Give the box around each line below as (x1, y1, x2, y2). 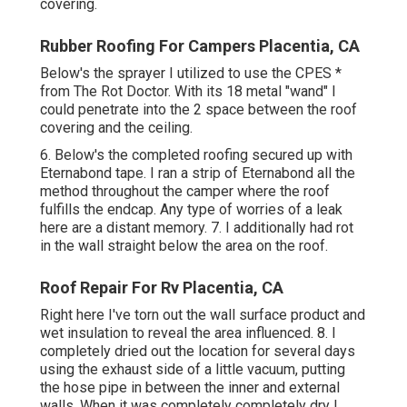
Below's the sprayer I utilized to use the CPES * (40, 65, 342, 83)
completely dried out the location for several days (40, 342, 355, 361)
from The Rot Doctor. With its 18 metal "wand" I (40, 83, 336, 101)
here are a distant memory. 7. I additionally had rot (40, 219, 353, 237)
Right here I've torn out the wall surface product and (40, 306, 365, 324)
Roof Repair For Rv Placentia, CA (40, 278, 283, 298)
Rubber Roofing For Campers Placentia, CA (40, 36, 360, 56)
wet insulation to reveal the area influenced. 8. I (40, 324, 336, 342)
